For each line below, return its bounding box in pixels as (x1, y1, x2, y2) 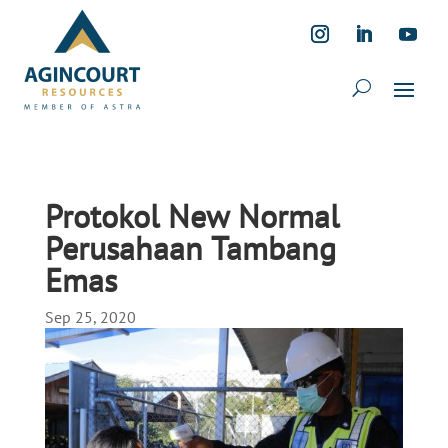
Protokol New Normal (44, 195, 339, 237)
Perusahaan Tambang (44, 227, 336, 269)
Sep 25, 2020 (44, 307, 136, 327)
